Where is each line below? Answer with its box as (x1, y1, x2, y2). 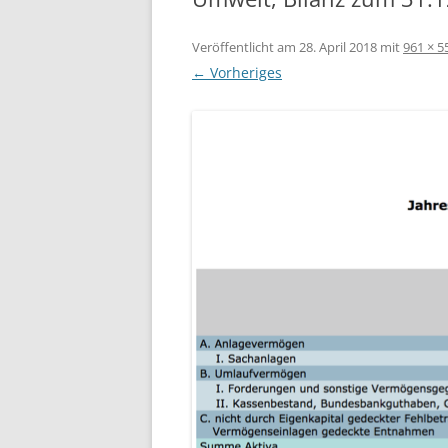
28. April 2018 (299, 38, 377, 56)
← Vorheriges (192, 63, 282, 82)
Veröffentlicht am (192, 38, 299, 56)
